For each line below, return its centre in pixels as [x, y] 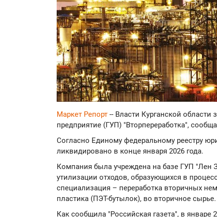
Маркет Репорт [83, 115]
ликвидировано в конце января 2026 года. [130, 151]
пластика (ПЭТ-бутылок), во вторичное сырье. [136, 199]
